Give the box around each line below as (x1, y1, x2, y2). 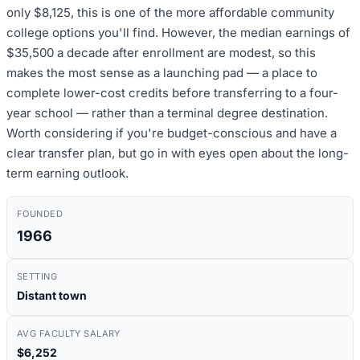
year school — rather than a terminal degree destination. (6, 104, 328, 121)
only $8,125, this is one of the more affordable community (6, 4, 334, 20)
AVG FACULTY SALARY (17, 327, 121, 339)
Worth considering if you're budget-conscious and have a (6, 125, 337, 141)
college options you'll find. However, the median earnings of (6, 24, 350, 40)
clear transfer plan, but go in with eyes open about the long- (6, 145, 349, 161)
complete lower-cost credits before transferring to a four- (6, 84, 338, 100)
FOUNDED (17, 207, 63, 219)
